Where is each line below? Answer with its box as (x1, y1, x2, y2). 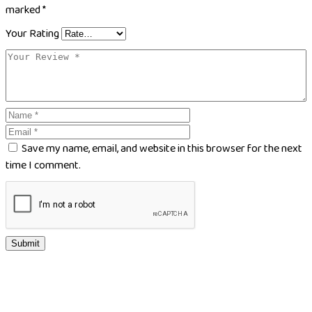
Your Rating (6, 25, 59, 42)
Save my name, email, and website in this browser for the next (22, 140, 302, 157)
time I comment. (6, 157, 81, 174)
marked (6, 1, 42, 19)
